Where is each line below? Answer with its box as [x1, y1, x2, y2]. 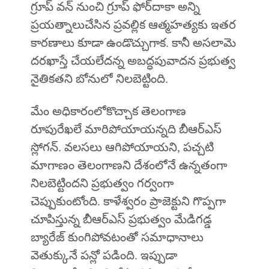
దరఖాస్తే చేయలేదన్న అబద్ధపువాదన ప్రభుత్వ [30, 54, 235, 68]
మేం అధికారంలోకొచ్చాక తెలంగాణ [30, 104, 186, 118]
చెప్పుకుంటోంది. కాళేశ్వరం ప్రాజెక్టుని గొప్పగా [30, 195, 226, 208]
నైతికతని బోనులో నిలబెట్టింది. [30, 72, 168, 86]
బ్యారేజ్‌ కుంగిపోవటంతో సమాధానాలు [30, 231, 204, 244]
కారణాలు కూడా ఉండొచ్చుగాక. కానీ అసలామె [30, 36, 236, 50]
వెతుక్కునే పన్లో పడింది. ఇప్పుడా [30, 249, 177, 262]
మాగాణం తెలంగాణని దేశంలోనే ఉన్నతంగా [30, 159, 227, 172]
